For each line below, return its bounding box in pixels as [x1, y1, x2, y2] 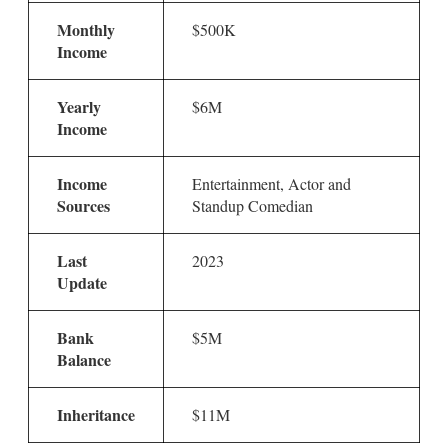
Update [57, 271, 107, 295]
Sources [57, 194, 110, 218]
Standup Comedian [192, 195, 313, 217]
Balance [57, 348, 111, 372]
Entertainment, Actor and [192, 173, 351, 195]
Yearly [57, 95, 101, 119]
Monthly [57, 18, 115, 42]
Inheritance [57, 403, 135, 427]
